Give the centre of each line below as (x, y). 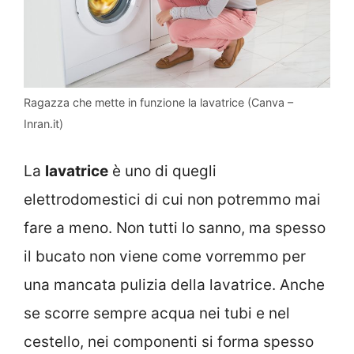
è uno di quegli (162, 171)
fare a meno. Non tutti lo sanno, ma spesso (175, 228)
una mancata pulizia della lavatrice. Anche (174, 284)
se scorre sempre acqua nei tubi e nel (157, 313)
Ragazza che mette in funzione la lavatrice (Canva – (158, 103)
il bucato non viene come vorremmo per (165, 256)
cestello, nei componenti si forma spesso (169, 341)
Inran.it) (43, 124)
